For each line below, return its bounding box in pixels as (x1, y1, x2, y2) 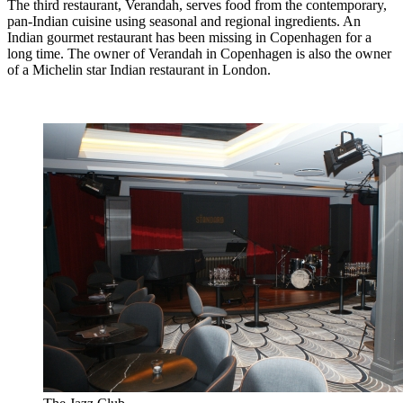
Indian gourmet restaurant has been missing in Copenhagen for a (7, 29, 372, 45)
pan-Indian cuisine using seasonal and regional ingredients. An (7, 13, 361, 29)
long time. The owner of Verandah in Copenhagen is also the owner (7, 45, 391, 61)
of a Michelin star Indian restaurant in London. (7, 61, 271, 77)
